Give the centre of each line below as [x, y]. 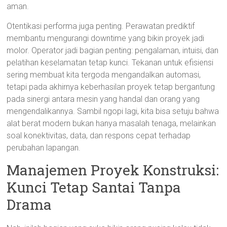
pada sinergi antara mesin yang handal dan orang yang [103, 99]
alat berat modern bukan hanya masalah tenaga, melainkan [111, 123]
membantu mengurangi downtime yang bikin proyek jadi [106, 38]
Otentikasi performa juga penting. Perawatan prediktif [101, 26]
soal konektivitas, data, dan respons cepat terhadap [99, 136]
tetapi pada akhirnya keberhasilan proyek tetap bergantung [111, 87]
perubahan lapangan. [44, 148]
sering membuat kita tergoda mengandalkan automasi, [104, 75]
